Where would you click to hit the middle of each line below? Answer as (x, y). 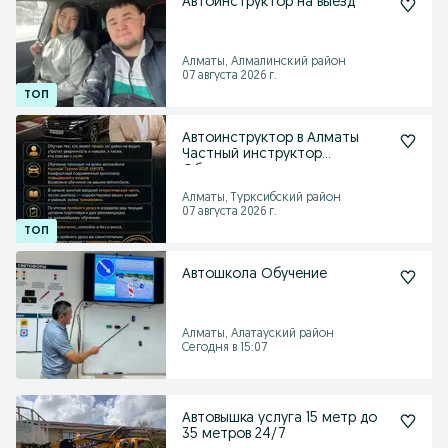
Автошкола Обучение (254, 274)
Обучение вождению (251, 170)
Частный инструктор (252, 154)
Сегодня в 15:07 (224, 348)
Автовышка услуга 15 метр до (279, 418)
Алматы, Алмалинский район (264, 62)
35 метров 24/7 (234, 434)
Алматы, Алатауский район (258, 334)
